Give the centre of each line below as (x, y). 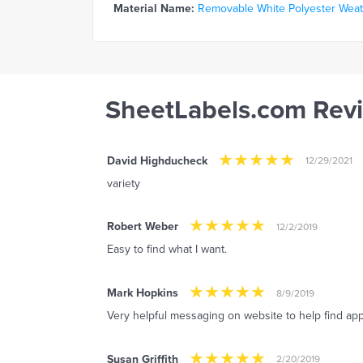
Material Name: (154, 9)
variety (124, 183)
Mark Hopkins (143, 293)
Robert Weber (143, 227)
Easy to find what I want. (167, 250)
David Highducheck (157, 160)
